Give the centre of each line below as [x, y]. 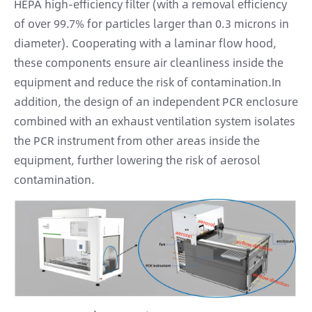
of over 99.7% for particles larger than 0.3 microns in [151, 24]
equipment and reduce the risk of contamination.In [148, 82]
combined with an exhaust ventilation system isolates [155, 121]
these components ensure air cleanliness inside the [149, 63]
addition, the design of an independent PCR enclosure [156, 102]
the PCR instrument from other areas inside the [137, 141]
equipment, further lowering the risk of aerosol [137, 160]
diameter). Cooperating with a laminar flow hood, [145, 43]
